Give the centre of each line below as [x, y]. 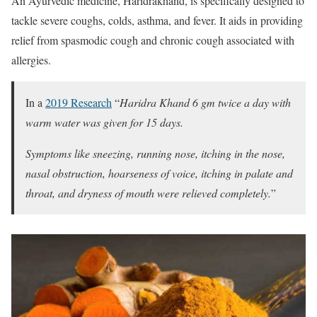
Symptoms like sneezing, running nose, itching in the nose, [155, 153]
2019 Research [79, 102]
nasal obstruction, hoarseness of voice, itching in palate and [159, 173]
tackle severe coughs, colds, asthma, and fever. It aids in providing [157, 20]
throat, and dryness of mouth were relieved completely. [148, 192]
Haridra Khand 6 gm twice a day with [205, 102]
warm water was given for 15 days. [104, 122]
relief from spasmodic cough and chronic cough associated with [153, 40]
